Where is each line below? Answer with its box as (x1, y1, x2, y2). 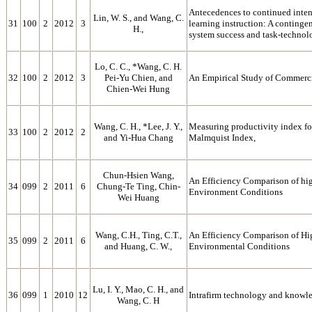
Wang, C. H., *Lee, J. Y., (94, 121, 182, 132)
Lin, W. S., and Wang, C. (93, 13, 184, 23)
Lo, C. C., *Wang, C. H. (95, 61, 182, 72)
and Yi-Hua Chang (103, 132, 173, 143)
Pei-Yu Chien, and (104, 72, 173, 83)
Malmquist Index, (189, 132, 256, 143)
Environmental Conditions (189, 241, 290, 251)
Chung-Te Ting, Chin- (96, 181, 180, 192)
